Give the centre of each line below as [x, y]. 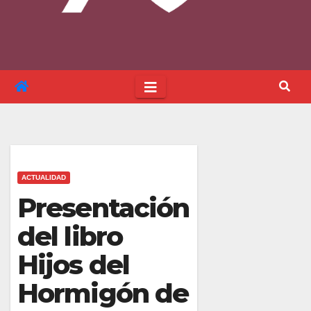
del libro [70, 236]
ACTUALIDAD [44, 177]
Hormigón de [103, 293]
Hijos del [73, 264]
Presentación [103, 208]
